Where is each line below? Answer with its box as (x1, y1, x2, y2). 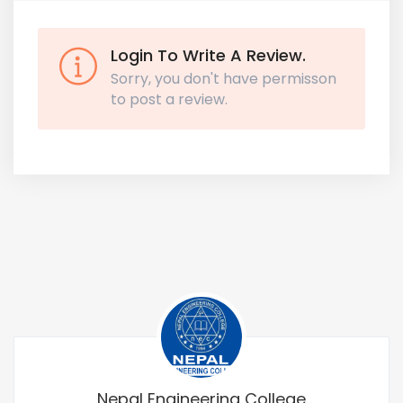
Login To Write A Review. (111, 44, 306, 67)
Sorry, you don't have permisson (111, 68, 336, 89)
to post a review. (111, 89, 228, 110)
